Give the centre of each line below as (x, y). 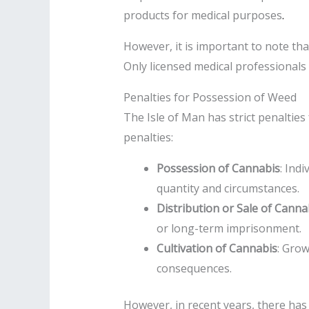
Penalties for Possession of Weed (210, 97)
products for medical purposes (202, 15)
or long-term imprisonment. (229, 228)
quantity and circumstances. (228, 188)
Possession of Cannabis (218, 168)
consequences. (194, 268)
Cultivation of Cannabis (217, 248)
